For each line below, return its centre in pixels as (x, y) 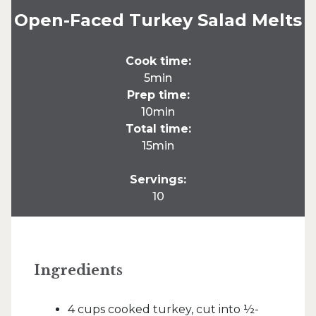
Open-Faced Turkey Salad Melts (158, 20)
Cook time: (158, 61)
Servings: (158, 180)
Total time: (158, 129)
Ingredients (78, 270)
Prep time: (158, 95)
